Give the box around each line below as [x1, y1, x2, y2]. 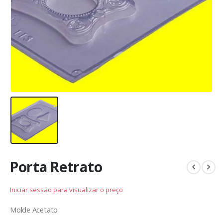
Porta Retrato [10, 157, 103, 177]
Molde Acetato [10, 205, 58, 215]
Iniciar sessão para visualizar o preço [10, 185, 123, 194]
